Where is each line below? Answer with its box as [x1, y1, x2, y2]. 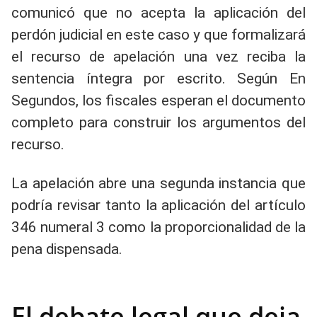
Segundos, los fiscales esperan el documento [11, 92, 306, 109]
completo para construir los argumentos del [11, 114, 306, 131]
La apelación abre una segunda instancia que [11, 175, 306, 192]
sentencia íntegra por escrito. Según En [11, 70, 306, 87]
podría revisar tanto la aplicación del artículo [11, 197, 306, 214]
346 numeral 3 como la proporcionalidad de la [11, 219, 306, 236]
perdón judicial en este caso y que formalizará [11, 26, 306, 43]
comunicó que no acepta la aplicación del [11, 4, 306, 21]
